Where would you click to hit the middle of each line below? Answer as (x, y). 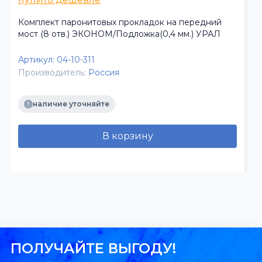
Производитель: (52, 73)
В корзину (127, 136)
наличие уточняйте (71, 104)
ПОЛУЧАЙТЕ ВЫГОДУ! (93, 249)
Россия (104, 73)
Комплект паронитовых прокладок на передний (120, 23)
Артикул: (36, 60)
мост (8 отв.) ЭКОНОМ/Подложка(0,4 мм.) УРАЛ (119, 34)
